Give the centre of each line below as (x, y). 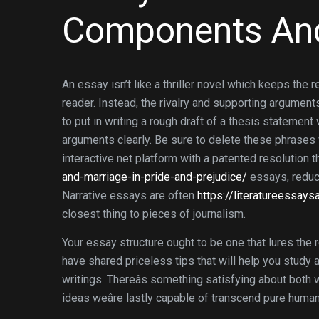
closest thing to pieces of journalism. (154, 214)
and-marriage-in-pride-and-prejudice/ (155, 177)
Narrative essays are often (130, 195)
